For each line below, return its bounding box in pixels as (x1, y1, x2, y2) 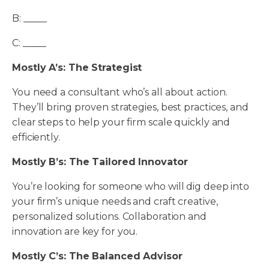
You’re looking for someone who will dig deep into (12, 181, 250, 193)
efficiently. (12, 131, 62, 144)
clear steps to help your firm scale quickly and (12, 116, 231, 128)
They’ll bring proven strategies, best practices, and (12, 101, 249, 113)
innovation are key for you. (12, 226, 141, 238)
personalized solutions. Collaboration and (12, 211, 207, 223)
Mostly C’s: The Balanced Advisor (12, 250, 186, 262)
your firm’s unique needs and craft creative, (12, 196, 218, 208)
